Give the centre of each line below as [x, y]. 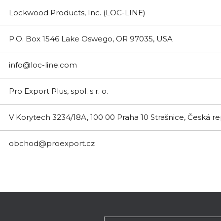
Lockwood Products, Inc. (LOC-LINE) [77, 12]
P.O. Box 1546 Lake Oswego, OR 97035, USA [91, 38]
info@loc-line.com [43, 65]
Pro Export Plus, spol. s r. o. [58, 91]
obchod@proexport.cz [52, 143]
